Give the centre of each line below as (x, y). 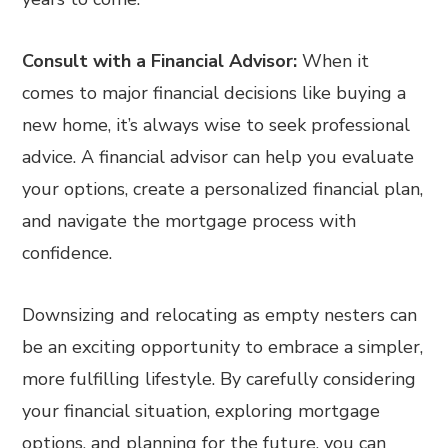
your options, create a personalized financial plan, (223, 189)
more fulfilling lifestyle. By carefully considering (219, 379)
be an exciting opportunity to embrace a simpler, (223, 347)
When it (333, 61)
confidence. (67, 253)
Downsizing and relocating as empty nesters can (220, 315)
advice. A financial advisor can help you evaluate (218, 157)
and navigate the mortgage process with (189, 221)
